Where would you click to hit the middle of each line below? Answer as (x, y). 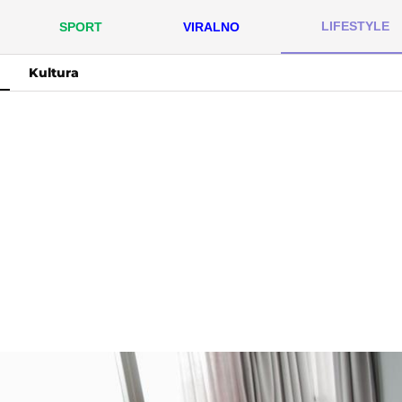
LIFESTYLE (355, 26)
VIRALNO (212, 27)
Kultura (54, 73)
